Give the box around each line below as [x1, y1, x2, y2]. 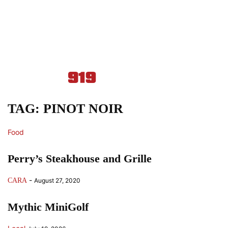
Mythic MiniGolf [8, 201, 89, 213]
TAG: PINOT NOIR [8, 101, 123, 116]
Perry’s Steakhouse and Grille [8, 152, 152, 165]
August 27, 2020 [34, 177, 80, 184]
